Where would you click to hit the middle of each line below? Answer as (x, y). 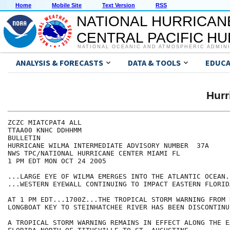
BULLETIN (24, 138)
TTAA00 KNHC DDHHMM (45, 130)
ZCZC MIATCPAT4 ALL (45, 123)
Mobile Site (67, 5)
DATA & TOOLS (154, 63)
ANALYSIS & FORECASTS (60, 63)
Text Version (119, 5)
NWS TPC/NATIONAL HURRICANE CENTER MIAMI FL (94, 154)
